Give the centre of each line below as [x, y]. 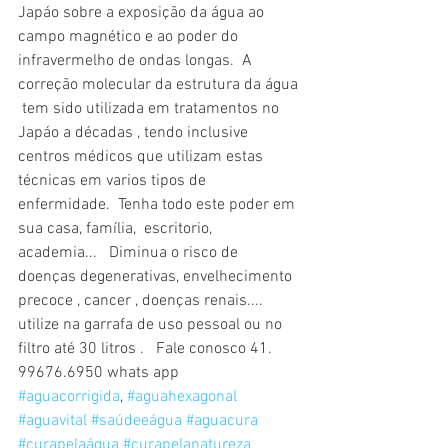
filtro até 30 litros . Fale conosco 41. [147, 349]
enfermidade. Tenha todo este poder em [158, 205]
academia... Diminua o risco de [130, 253]
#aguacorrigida [69, 397]
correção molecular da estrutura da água [160, 85]
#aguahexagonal [182, 397]
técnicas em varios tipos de [114, 181]
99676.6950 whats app [106, 373]
